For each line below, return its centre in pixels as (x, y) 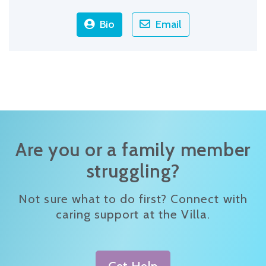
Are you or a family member (133, 150)
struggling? (133, 171)
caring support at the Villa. (133, 214)
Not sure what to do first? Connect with (133, 199)
